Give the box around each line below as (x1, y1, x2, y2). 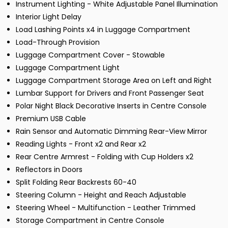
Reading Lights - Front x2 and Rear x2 (16, 139, 146, 150)
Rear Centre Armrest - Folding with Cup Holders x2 (16, 152, 193, 162)
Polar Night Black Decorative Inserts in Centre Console (16, 101, 207, 111)
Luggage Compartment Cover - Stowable (16, 50, 165, 61)
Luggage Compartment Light (16, 63, 120, 73)
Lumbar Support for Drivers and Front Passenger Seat (16, 88, 204, 99)
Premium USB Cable (16, 113, 86, 124)
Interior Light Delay (16, 12, 81, 22)
